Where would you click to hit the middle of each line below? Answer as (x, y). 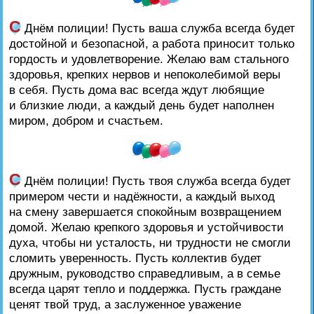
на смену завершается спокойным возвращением (145, 211)
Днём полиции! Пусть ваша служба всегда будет (158, 28)
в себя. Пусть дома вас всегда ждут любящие (136, 89)
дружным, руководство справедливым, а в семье (144, 273)
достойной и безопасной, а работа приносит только (151, 43)
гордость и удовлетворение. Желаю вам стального (149, 59)
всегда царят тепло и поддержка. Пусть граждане (145, 288)
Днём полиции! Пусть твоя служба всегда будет (156, 180)
